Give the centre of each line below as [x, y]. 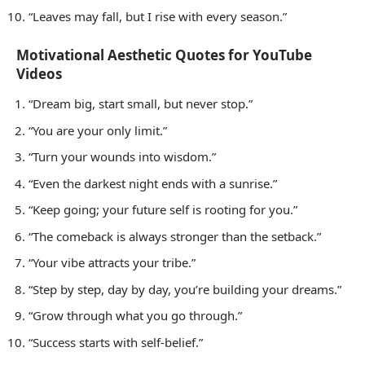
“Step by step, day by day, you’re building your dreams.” [185, 289]
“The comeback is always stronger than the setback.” [175, 236]
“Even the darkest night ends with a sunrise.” [153, 183]
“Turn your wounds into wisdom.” [122, 157]
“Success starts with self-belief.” [116, 342]
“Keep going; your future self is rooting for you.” [163, 210]
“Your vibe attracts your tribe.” [112, 263]
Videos [39, 73]
